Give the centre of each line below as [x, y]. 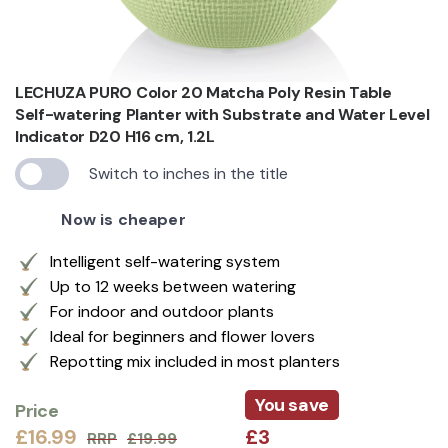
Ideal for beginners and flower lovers [182, 336]
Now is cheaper [123, 219]
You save [292, 404]
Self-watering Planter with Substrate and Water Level [222, 114]
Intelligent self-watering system [165, 261]
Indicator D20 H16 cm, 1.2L [115, 136]
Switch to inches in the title [188, 173]
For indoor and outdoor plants [162, 311]
